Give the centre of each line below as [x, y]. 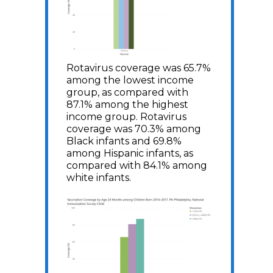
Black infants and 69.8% [124, 141]
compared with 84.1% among [137, 165]
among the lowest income [130, 80]
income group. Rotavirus [126, 116]
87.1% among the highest [127, 104]
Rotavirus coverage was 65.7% [139, 68]
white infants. [100, 177]
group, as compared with [127, 92]
